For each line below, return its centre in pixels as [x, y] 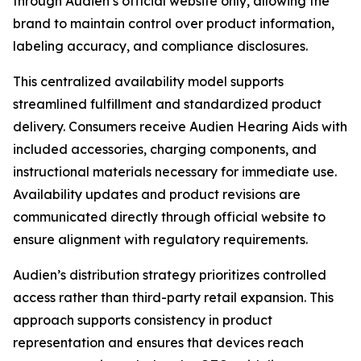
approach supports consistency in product [143, 320]
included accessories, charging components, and [165, 149]
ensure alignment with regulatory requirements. [160, 239]
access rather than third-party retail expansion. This [173, 297]
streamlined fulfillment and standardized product [167, 104]
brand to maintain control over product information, [174, 23]
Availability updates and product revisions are [157, 194]
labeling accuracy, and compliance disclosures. [160, 46]
